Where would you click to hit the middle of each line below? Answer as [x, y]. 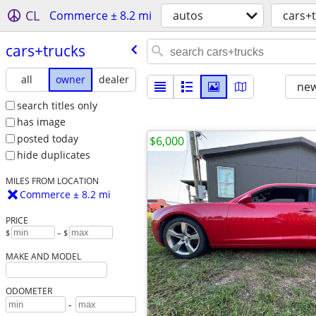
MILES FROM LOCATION [52, 181]
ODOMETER [29, 291]
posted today [47, 138]
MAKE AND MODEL [43, 256]
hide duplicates [53, 155]
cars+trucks [45, 50]
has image [41, 122]
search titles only [57, 105]
